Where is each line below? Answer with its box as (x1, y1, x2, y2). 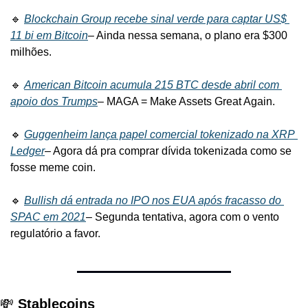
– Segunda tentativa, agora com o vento (86, 210, 279, 223)
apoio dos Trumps (10, 95, 98, 107)
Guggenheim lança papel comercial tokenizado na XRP (24, 128, 295, 140)
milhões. (10, 45, 52, 58)
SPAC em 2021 (10, 210, 86, 223)
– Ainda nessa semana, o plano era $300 (88, 29, 287, 41)
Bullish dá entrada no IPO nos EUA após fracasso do (24, 194, 281, 206)
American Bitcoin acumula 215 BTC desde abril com (24, 78, 279, 91)
